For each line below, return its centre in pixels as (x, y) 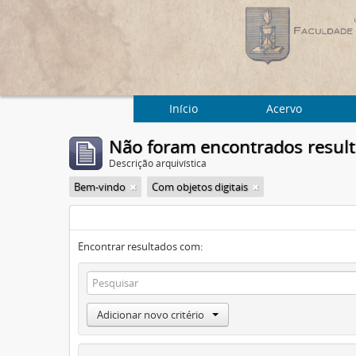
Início (184, 108)
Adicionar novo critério (151, 315)
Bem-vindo (100, 187)
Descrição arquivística (158, 163)
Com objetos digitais (200, 187)
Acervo (284, 108)
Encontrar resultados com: (140, 246)
